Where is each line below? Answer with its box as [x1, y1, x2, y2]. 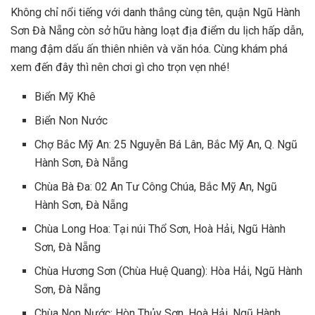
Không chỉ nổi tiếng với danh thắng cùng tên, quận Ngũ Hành [11, 6, 300, 20]
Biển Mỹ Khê [34, 90, 96, 104]
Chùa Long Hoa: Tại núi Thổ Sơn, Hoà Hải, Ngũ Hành [34, 222, 286, 236]
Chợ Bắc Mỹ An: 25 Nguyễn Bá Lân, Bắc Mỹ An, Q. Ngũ [34, 138, 298, 152]
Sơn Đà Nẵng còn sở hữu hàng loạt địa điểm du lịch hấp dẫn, [11, 24, 304, 38]
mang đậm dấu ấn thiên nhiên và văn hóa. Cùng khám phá [11, 42, 288, 56]
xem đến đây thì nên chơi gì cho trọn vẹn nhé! [11, 60, 230, 75]
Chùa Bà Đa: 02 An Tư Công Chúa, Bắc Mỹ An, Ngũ [34, 180, 278, 194]
